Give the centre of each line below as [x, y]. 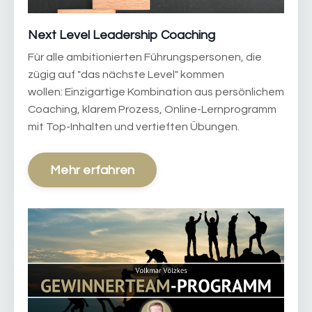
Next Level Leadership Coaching [122, 36]
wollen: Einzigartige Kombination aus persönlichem [156, 92]
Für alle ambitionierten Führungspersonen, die [145, 57]
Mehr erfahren [93, 170]
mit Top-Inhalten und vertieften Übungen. [134, 127]
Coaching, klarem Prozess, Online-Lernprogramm [152, 110]
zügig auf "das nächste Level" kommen [126, 75]
